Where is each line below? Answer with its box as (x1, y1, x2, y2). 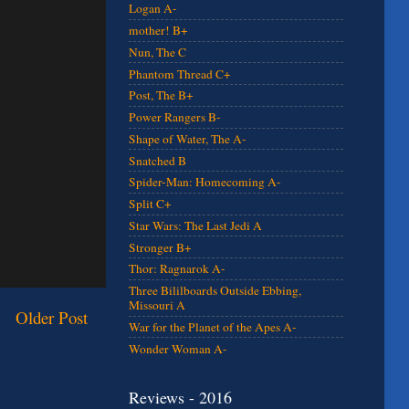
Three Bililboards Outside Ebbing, (129, 282, 301, 299)
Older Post (16, 306, 88, 330)
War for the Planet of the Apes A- (129, 318, 297, 335)
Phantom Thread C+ (129, 65, 231, 82)
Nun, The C (129, 43, 186, 60)
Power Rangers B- (129, 109, 221, 126)
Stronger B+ (129, 238, 192, 256)
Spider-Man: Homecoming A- (129, 173, 281, 191)
